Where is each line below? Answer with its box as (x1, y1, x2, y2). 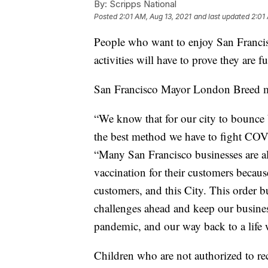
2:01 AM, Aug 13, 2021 (119, 12, 191, 22)
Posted (94, 12, 119, 22)
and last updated (194, 12, 249, 22)
